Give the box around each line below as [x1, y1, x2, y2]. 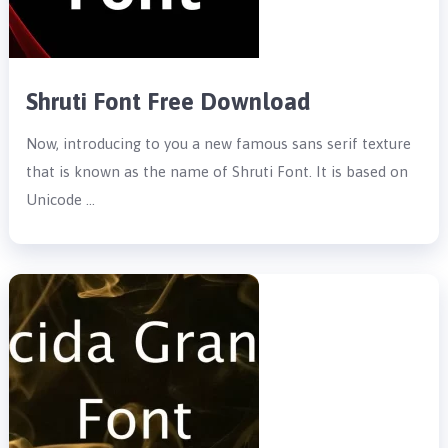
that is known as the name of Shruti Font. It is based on [26, 162, 409, 180]
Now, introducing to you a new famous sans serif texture [26, 134, 412, 152]
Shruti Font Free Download [26, 87, 312, 115]
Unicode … [26, 190, 96, 208]
